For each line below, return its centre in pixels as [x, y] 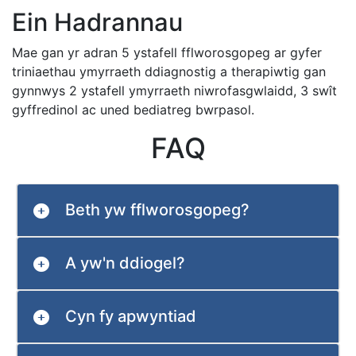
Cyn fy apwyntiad [131, 317]
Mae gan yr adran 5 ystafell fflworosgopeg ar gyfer [167, 53]
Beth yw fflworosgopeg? [157, 210]
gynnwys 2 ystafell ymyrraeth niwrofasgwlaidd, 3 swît [174, 91]
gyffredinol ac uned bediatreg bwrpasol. [133, 110]
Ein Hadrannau [97, 22]
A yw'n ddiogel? [125, 263]
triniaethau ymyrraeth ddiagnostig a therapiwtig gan [169, 72]
